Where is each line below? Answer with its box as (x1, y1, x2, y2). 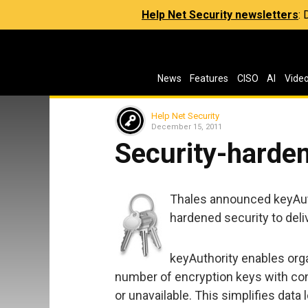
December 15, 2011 (151, 122, 222, 131)
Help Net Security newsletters (142, 8, 298, 21)
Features (190, 73, 229, 84)
